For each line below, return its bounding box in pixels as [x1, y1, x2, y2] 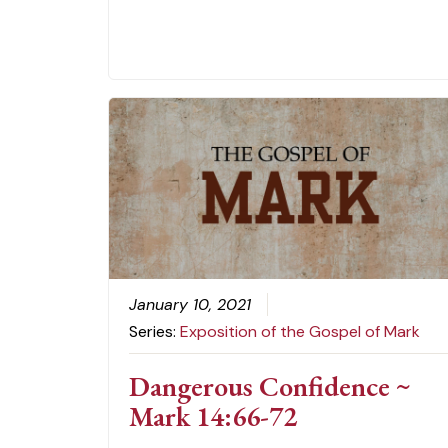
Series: [129, 321, 181, 343]
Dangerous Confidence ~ [129, 368, 412, 405]
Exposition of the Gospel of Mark [180, 321, 421, 343]
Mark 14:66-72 [129, 398, 298, 435]
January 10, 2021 [129, 294, 252, 316]
